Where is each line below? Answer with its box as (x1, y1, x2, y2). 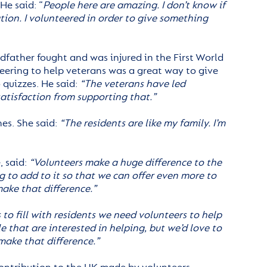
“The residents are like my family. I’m (60, 117, 225, 130)
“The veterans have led (80, 77, 185, 91)
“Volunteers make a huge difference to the (29, 156, 222, 169)
